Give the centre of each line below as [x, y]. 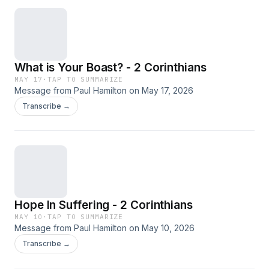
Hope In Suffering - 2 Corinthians [104, 205]
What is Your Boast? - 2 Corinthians [110, 68]
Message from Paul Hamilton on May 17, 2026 [104, 90]
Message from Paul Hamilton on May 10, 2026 [104, 228]
